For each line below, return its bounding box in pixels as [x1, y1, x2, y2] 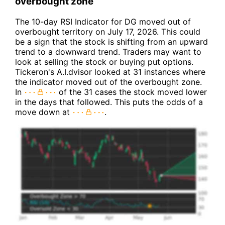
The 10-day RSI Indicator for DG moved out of [15, 17, 191, 27]
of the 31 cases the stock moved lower [56, 87, 207, 97]
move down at [15, 107, 72, 117]
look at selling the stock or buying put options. [15, 57, 193, 67]
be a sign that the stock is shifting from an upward [15, 37, 208, 47]
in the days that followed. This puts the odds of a [15, 97, 203, 107]
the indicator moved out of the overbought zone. [15, 77, 202, 87]
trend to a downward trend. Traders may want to [15, 47, 201, 57]
